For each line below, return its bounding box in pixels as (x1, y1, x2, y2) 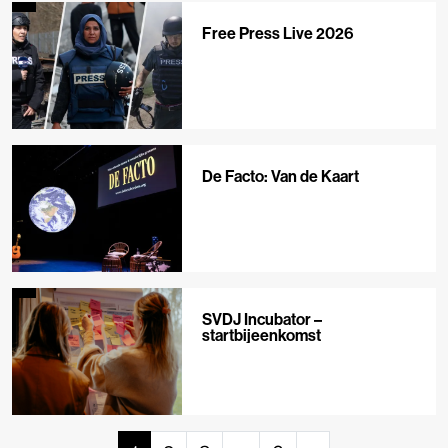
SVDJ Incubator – (201, 309, 322, 330)
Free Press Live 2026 (201, 22, 354, 43)
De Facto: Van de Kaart (201, 166, 359, 186)
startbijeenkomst (201, 325, 321, 346)
